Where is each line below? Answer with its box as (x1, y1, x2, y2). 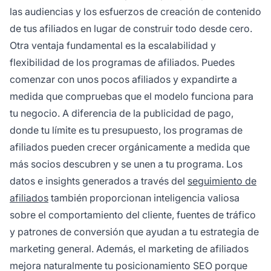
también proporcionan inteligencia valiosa (48, 191, 240, 204)
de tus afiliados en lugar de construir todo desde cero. (10, 22, 252, 34)
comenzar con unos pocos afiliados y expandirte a (10, 73, 237, 85)
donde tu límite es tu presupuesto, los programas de (10, 123, 243, 136)
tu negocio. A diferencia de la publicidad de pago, (10, 106, 233, 119)
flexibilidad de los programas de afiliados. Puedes (10, 56, 235, 68)
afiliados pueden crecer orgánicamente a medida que (10, 140, 250, 153)
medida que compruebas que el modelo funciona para (10, 90, 253, 102)
